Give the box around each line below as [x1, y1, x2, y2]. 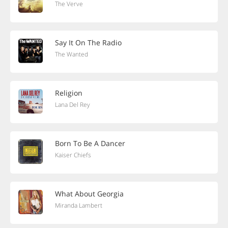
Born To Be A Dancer [55, 138, 125, 148]
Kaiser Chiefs [55, 151, 91, 159]
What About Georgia [55, 189, 124, 198]
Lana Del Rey [55, 100, 90, 109]
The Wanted [55, 50, 88, 59]
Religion [55, 88, 82, 98]
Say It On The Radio [55, 38, 122, 47]
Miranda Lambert [55, 201, 102, 210]
